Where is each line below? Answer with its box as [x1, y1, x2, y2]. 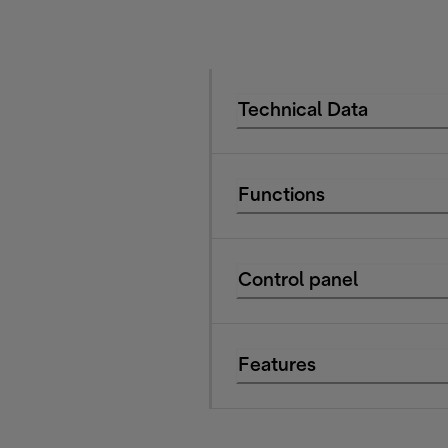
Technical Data [238, 102, 368, 120]
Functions [238, 187, 325, 205]
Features [238, 357, 316, 375]
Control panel [238, 272, 358, 290]
